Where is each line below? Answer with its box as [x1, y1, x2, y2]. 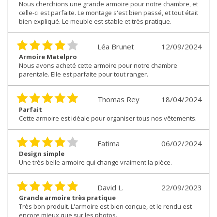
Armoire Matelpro [19, 52, 77, 61]
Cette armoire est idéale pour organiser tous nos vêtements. [19, 113, 197, 123]
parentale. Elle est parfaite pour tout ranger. [19, 69, 148, 78]
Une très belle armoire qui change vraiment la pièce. [19, 157, 172, 167]
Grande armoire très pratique [19, 193, 116, 202]
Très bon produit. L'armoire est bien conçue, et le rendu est [19, 201, 192, 211]
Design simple [19, 149, 64, 158]
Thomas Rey [97, 94, 139, 104]
